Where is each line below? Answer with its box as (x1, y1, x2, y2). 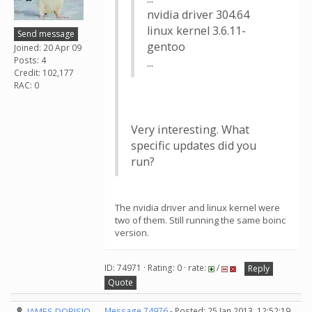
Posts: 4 (14, 54, 46, 66)
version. (115, 226, 149, 239)
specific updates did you (131, 138, 256, 153)
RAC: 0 (14, 79, 39, 91)
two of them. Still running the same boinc (115, 214, 286, 226)
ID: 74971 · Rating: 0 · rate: (104, 262, 208, 274)
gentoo (147, 39, 185, 54)
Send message (17, 27, 75, 40)
